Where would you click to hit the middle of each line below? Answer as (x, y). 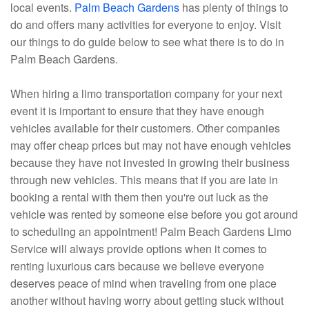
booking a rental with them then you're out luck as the (139, 197)
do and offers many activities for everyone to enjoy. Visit (146, 25)
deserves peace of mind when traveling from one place (143, 283)
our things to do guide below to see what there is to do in (147, 42)
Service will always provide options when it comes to (139, 249)
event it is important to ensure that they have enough (137, 111)
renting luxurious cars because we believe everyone (137, 266)
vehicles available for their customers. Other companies (145, 128)
